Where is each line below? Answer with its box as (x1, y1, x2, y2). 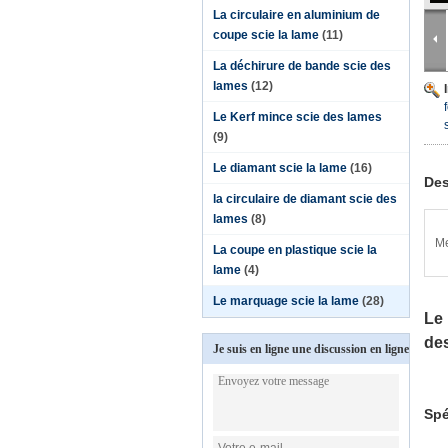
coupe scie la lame (213, 28, 319, 42)
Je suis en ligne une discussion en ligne (213, 342, 409, 356)
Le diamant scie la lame (213, 161, 347, 175)
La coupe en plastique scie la (213, 243, 377, 257)
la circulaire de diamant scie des (213, 192, 397, 206)
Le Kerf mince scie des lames (213, 110, 382, 124)
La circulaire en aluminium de (213, 8, 380, 22)
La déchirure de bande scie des (213, 59, 391, 73)
